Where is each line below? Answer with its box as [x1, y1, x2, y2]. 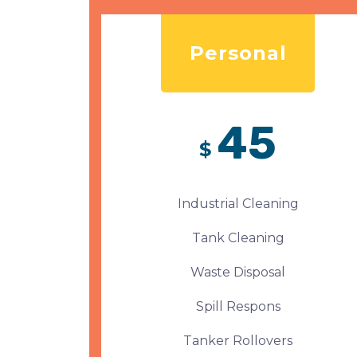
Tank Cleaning [191, 230, 284, 245]
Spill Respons [195, 299, 280, 314]
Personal [189, 41, 287, 65]
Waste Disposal [190, 265, 286, 280]
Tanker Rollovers [183, 333, 293, 348]
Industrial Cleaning [177, 196, 299, 211]
